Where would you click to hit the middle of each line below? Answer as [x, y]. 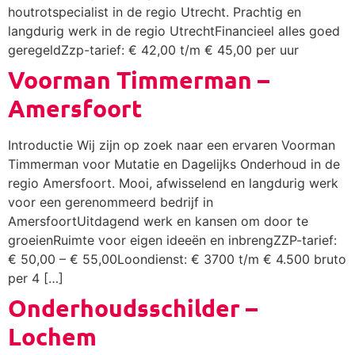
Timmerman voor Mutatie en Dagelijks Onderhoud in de [174, 164]
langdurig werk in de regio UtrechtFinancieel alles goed [174, 31]
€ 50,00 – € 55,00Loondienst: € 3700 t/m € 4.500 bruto [177, 259]
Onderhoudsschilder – [133, 307]
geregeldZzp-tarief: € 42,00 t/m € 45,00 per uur [153, 50]
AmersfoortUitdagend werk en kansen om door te [158, 221]
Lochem [52, 336]
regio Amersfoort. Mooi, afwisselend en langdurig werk [173, 183]
